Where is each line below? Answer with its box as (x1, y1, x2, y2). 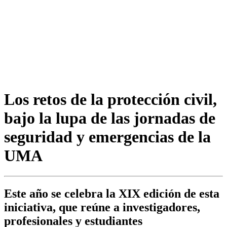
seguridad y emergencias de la (4, 127, 211, 146)
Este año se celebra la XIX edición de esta (4, 187, 219, 201)
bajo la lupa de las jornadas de (4, 108, 215, 127)
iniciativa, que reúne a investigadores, (4, 201, 200, 214)
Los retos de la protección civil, (4, 90, 217, 108)
